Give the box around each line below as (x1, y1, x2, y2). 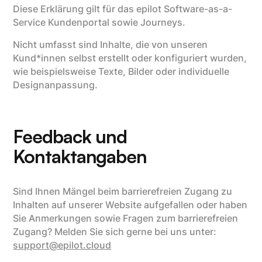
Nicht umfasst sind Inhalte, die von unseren (13, 39, 208, 51)
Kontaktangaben (13, 144, 147, 168)
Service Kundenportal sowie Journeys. (13, 16, 186, 28)
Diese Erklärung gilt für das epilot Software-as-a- (13, 3, 233, 15)
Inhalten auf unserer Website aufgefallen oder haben (13, 199, 248, 211)
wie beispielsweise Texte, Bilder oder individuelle (13, 66, 230, 78)
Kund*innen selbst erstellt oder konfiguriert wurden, (13, 53, 247, 64)
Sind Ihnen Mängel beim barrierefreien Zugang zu (13, 185, 233, 197)
